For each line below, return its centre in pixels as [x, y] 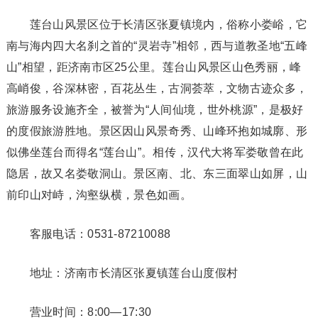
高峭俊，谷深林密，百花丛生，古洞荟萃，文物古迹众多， [157, 88]
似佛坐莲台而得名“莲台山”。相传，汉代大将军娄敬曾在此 [155, 152]
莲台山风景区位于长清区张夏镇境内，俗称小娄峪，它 [157, 24]
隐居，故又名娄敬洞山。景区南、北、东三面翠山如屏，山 [157, 174]
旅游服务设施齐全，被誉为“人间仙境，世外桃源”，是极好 [155, 110]
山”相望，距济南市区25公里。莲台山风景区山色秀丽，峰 [154, 67]
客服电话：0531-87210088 [88, 234]
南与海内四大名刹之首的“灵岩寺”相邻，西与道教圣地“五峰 [157, 46]
